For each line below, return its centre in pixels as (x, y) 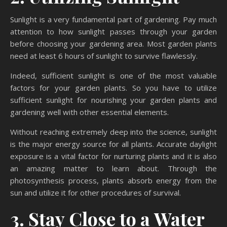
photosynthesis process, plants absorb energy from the (113, 181)
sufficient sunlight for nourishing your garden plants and (113, 100)
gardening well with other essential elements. (89, 112)
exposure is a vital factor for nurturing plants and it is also (113, 156)
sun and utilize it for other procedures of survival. (96, 193)
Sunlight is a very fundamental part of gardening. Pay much (113, 20)
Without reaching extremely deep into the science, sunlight (113, 132)
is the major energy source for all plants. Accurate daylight (113, 144)
